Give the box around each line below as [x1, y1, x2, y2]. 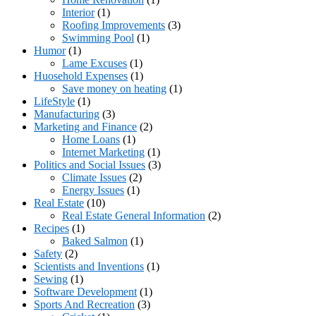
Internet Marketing [62, 145, 145, 158]
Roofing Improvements [62, 18, 165, 31]
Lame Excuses [62, 56, 127, 69]
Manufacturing [34, 107, 99, 120]
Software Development [34, 285, 137, 298]
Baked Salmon [62, 234, 128, 247]
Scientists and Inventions [34, 260, 144, 272]
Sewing [34, 272, 68, 285]
